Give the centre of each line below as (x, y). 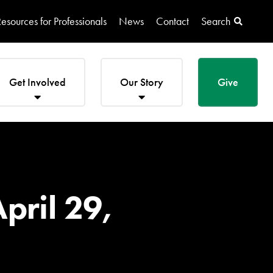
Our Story (142, 82)
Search (215, 21)
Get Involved (37, 82)
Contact (172, 21)
